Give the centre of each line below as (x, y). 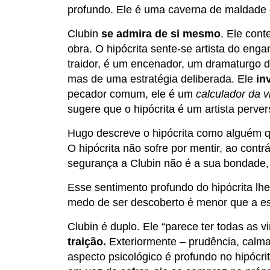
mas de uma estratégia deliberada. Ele (162, 79)
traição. (87, 242)
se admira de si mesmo (161, 34)
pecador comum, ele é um (132, 94)
